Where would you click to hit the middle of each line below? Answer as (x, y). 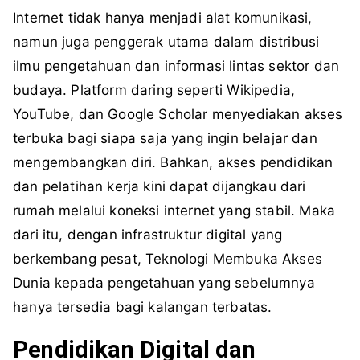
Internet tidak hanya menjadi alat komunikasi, (163, 18)
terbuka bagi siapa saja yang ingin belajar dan (165, 139)
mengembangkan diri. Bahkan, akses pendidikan (173, 163)
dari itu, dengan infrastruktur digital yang (148, 235)
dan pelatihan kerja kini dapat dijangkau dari (160, 187)
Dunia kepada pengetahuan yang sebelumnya (164, 283)
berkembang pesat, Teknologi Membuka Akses (168, 259)
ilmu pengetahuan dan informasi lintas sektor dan (176, 66)
